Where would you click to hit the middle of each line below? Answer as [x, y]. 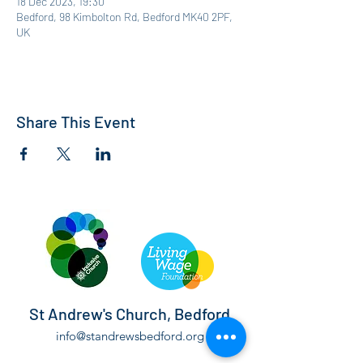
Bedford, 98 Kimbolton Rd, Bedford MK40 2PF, [124, 17]
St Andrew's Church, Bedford [130, 314]
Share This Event [76, 122]
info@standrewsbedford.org [130, 336]
